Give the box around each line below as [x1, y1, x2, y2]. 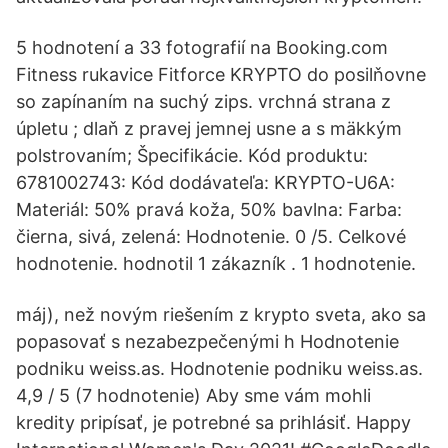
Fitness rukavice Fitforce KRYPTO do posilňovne [16, 64, 426, 85]
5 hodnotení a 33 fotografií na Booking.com [16, 37, 388, 58]
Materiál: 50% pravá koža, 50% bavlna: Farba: [16, 199, 402, 220]
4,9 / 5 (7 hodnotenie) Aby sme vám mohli [16, 385, 371, 406]
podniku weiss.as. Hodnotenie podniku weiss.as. [16, 358, 423, 379]
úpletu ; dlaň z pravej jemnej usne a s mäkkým [16, 118, 402, 139]
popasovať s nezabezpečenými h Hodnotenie [16, 331, 399, 352]
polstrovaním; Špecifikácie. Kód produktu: [16, 145, 368, 166]
